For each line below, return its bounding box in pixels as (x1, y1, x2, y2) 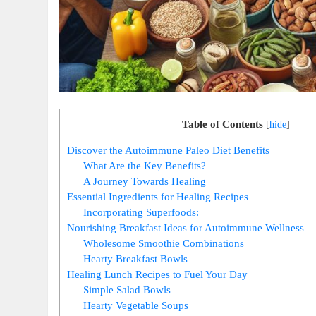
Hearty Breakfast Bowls (83, 252, 188, 265)
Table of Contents (181, 117, 263, 130)
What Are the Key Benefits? (83, 159, 206, 171)
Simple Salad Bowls (83, 283, 171, 296)
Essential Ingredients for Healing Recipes (67, 190, 249, 202)
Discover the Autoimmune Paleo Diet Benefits (67, 143, 270, 156)
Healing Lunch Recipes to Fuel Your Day (67, 267, 248, 280)
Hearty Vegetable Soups (83, 298, 188, 311)
